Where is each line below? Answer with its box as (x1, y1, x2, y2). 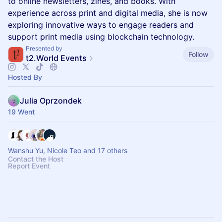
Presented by (26, 45, 62, 52)
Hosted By (8, 73, 42, 81)
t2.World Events (26, 53, 87, 63)
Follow (188, 50, 209, 58)
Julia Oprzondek (20, 96, 82, 106)
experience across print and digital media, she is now (8, 8, 208, 18)
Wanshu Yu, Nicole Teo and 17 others (8, 146, 127, 155)
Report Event (8, 162, 50, 170)
